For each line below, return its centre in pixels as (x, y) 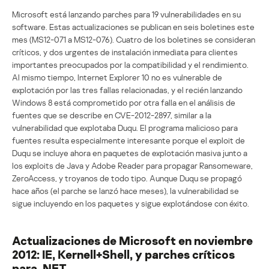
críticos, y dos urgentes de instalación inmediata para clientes (125, 52)
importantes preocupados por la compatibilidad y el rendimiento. (130, 64)
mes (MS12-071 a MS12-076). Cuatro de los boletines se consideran (134, 39)
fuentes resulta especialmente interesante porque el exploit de (128, 140)
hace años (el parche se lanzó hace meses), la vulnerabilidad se (125, 190)
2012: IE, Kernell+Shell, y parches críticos (123, 254)
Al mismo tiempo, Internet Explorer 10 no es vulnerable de (117, 77)
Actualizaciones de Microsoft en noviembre (132, 240)
